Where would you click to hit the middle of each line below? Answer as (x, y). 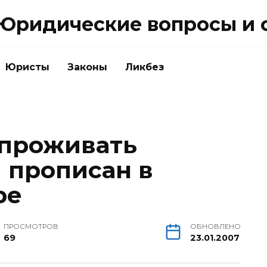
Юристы (27, 67)
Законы (87, 67)
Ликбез (145, 67)
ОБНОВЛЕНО (215, 227)
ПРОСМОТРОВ (31, 227)
